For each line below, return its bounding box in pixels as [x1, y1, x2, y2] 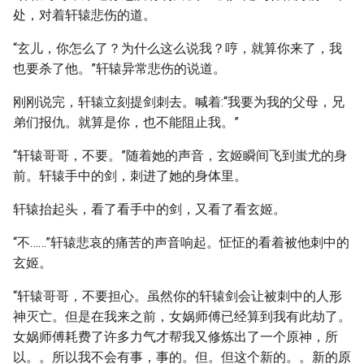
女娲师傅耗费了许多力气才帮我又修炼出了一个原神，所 [13, 329, 338, 344]
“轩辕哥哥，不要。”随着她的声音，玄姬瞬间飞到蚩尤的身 [13, 148, 347, 163]
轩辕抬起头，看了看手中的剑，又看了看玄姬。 [13, 201, 286, 217]
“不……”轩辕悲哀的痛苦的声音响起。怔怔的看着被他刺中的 [13, 235, 349, 250]
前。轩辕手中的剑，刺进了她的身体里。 [13, 168, 247, 184]
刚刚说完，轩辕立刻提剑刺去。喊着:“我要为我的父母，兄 [13, 94, 344, 110]
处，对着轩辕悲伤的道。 [13, 7, 156, 23]
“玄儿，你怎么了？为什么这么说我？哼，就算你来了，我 [13, 41, 342, 56]
